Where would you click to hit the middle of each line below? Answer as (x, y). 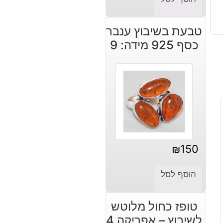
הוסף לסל (178, 174)
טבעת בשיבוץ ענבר (154, 31)
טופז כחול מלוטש (154, 206)
